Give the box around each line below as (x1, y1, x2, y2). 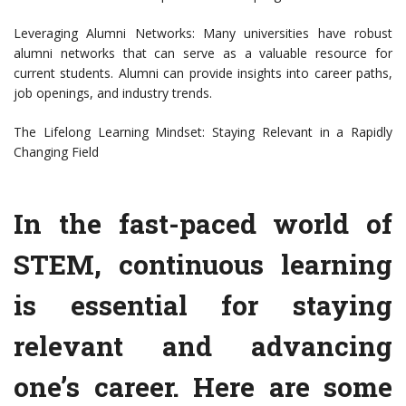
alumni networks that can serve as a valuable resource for (14, 44, 392, 63)
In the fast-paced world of (14, 206, 392, 242)
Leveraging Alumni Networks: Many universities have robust (14, 24, 392, 43)
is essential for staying (14, 287, 392, 324)
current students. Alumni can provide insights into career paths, (14, 64, 392, 82)
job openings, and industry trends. (14, 84, 212, 102)
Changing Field (14, 143, 99, 161)
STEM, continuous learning (14, 246, 392, 283)
